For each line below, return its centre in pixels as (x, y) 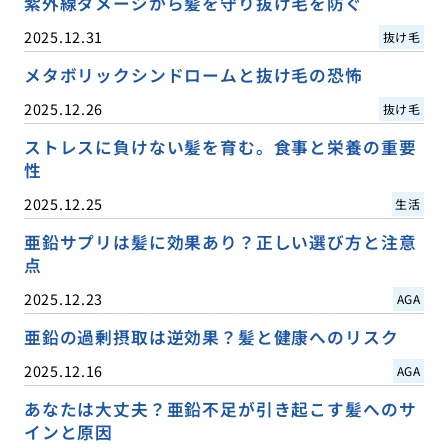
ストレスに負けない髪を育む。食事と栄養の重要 (220, 147)
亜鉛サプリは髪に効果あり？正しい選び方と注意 (220, 242)
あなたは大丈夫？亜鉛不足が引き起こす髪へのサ (220, 409)
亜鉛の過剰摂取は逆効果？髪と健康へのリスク (211, 337)
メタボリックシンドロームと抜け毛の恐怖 (193, 75)
